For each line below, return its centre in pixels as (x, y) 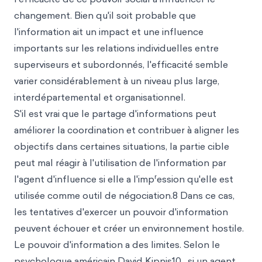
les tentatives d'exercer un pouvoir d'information (121, 212)
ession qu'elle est (195, 179)
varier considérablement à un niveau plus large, (117, 81)
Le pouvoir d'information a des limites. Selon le (117, 244)
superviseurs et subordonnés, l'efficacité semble (121, 64)
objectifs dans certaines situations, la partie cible (122, 146)
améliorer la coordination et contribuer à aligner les (127, 130)
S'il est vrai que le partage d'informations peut (115, 113)
